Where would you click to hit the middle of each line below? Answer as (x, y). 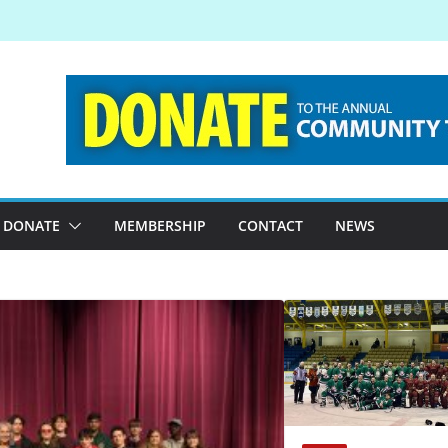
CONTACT (270, 225)
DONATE (31, 225)
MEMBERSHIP (160, 225)
